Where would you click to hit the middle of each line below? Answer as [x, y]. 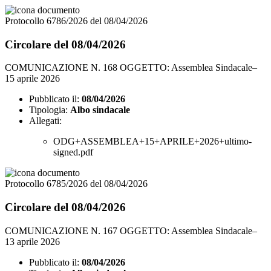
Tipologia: [48, 110]
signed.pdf [73, 152]
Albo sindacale [100, 110]
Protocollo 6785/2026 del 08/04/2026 [76, 184]
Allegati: [45, 121]
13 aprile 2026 [32, 241]
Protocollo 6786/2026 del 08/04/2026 [76, 21]
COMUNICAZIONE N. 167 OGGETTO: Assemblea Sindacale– [131, 230]
